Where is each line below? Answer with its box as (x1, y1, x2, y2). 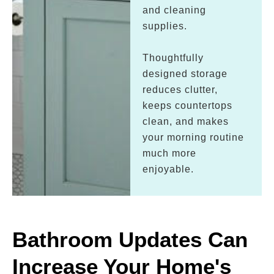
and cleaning (143, 5, 207, 15)
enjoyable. (143, 164, 194, 174)
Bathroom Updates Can (12, 228, 248, 251)
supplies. (143, 21, 188, 31)
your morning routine (143, 132, 245, 143)
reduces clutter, (143, 84, 218, 95)
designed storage (143, 68, 228, 79)
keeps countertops (143, 100, 233, 111)
